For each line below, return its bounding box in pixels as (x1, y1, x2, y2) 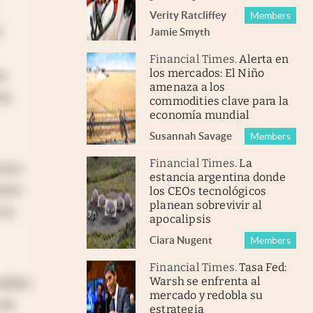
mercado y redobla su (150, 288, 263, 302)
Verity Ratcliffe (150, 8, 221, 21)
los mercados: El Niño (150, 66, 265, 80)
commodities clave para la (150, 94, 289, 108)
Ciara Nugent (150, 233, 212, 246)
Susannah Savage (150, 129, 232, 142)
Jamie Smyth (150, 25, 210, 38)
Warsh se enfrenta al (150, 274, 261, 288)
